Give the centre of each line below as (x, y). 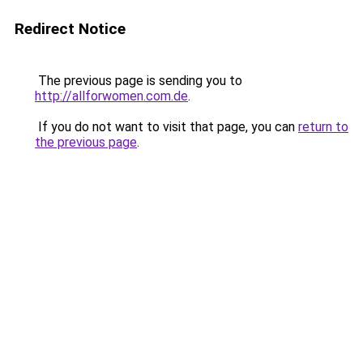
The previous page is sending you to (139, 81)
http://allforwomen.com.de (111, 96)
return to (323, 127)
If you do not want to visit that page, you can (167, 127)
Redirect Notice (70, 29)
